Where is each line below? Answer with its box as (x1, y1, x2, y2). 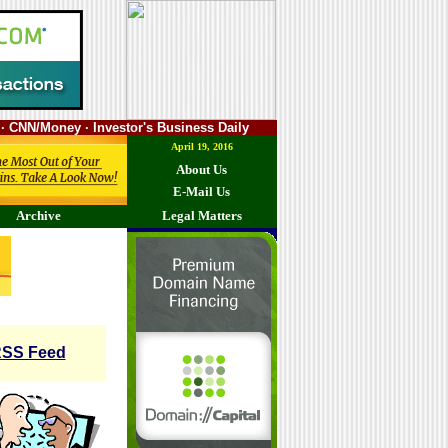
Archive (16, 208, 61, 223)
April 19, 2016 (170, 141, 233, 152)
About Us (176, 162, 227, 177)
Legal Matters (161, 208, 242, 223)
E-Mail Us (173, 184, 230, 199)
